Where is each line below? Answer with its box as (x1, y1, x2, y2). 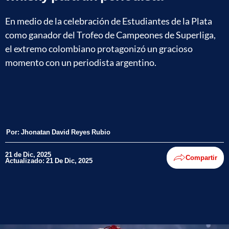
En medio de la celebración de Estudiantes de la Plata (5, 15, 212, 27)
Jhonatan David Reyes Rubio (21, 127, 110, 136)
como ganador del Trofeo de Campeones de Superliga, (5, 29, 216, 40)
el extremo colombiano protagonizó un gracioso (5, 42, 193, 54)
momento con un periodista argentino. (5, 56, 156, 68)
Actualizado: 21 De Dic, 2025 (5, 156, 93, 165)
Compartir (186, 153, 217, 162)
